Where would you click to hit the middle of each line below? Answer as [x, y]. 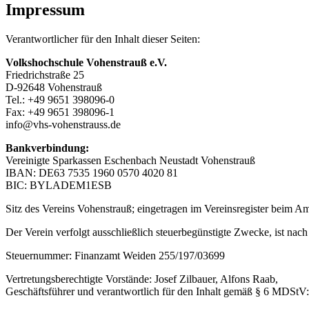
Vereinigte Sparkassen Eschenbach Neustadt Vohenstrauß [130, 160]
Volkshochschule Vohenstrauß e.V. [86, 62]
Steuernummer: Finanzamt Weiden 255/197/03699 [115, 255]
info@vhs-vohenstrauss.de [63, 124]
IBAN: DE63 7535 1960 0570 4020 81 [92, 172]
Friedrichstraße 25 [45, 74]
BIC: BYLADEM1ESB [59, 185]
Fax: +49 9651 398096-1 [60, 112]
